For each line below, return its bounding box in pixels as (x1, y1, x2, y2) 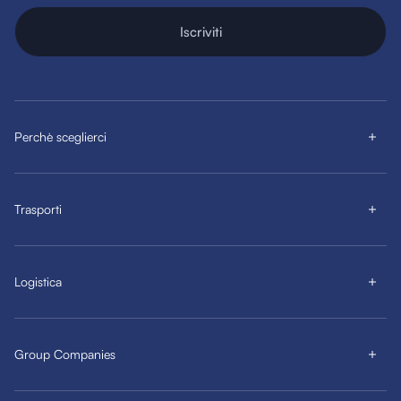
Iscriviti (179, 22, 222, 40)
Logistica (14, 274, 62, 290)
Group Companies (14, 346, 115, 363)
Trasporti (14, 201, 62, 218)
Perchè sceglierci (14, 129, 107, 145)
